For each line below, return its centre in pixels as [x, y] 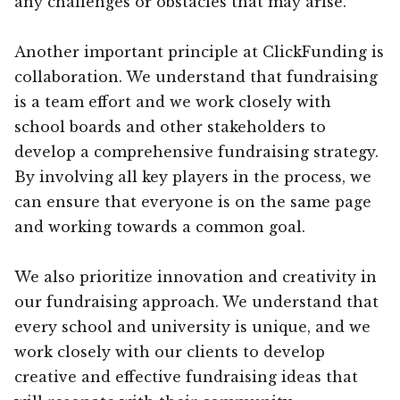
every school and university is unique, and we [192, 326]
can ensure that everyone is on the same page [193, 201]
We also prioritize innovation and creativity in [196, 276]
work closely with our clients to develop [170, 351]
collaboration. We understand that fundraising [196, 76]
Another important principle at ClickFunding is [199, 51]
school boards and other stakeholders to [170, 126]
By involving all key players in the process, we [193, 176]
